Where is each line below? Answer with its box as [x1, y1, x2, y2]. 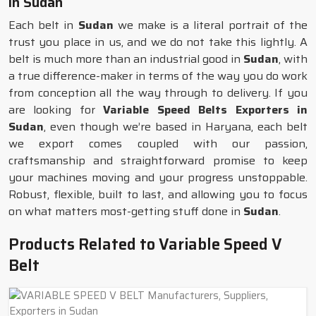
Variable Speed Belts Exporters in [103, 101, 308, 119]
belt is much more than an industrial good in [8, 50, 243, 68]
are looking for [8, 101, 104, 119]
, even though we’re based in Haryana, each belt [44, 118, 308, 135]
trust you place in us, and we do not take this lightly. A [8, 33, 308, 51]
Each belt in [8, 16, 78, 34]
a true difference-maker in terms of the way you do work [8, 67, 308, 85]
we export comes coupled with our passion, [8, 135, 308, 152]
